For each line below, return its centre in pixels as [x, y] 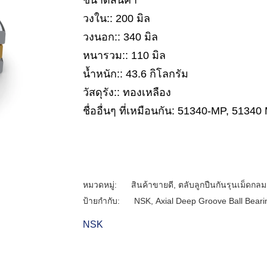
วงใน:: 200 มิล [117, 18]
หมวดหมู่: [101, 185]
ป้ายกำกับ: [103, 201]
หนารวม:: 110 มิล [124, 55]
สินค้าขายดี [152, 185]
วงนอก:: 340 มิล [120, 37]
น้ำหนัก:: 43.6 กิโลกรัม [136, 74]
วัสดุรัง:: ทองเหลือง [127, 92]
